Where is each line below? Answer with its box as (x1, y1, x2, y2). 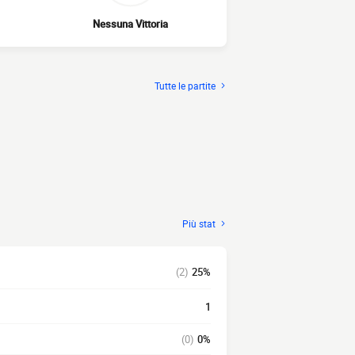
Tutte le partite (155, 78, 216, 93)
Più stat (182, 216, 216, 231)
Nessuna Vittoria (92, 17, 168, 32)
